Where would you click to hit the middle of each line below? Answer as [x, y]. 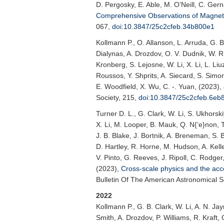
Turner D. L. [115, 113]
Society [107, 97]
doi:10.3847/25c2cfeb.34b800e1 [163, 26]
